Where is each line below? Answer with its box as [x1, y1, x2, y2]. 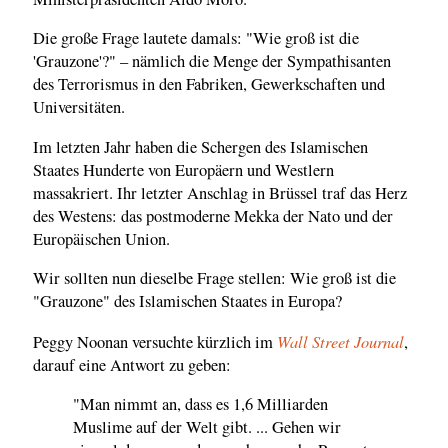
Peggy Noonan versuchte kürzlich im [33, 330, 277, 353]
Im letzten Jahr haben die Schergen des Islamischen [33, 135, 368, 158]
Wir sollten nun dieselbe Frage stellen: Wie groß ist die [33, 267, 396, 290]
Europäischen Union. [33, 227, 170, 250]
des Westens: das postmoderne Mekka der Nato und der [33, 204, 393, 227]
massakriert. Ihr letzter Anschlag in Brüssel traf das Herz [33, 181, 407, 204]
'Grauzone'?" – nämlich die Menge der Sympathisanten [33, 50, 391, 73]
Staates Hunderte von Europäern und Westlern [33, 158, 334, 181]
